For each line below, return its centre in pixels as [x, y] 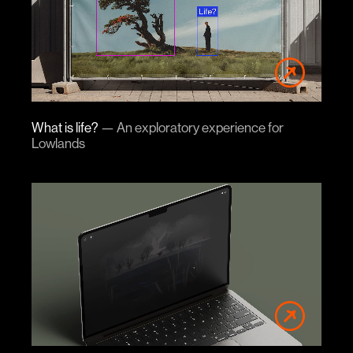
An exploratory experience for [200, 127]
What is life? [65, 127]
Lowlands [58, 143]
